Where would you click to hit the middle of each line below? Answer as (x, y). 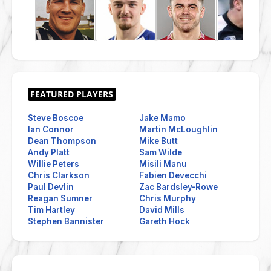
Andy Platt (49, 152)
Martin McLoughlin (179, 129)
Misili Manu (163, 164)
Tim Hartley (51, 210)
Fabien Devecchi (173, 175)
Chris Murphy (168, 198)
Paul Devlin (51, 187)
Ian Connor (51, 129)
